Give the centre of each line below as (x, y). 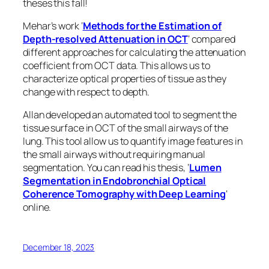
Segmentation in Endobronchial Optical (115, 181)
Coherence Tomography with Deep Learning (125, 194)
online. (37, 207)
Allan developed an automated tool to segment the (130, 115)
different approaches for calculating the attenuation (134, 52)
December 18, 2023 (59, 247)
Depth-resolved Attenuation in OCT (105, 39)
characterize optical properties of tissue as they (125, 78)
